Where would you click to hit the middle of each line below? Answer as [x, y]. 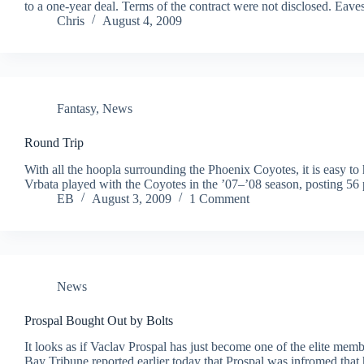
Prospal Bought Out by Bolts [99, 320]
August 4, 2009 [142, 20]
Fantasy [76, 108]
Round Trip [54, 142]
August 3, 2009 [132, 198]
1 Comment [219, 198]
